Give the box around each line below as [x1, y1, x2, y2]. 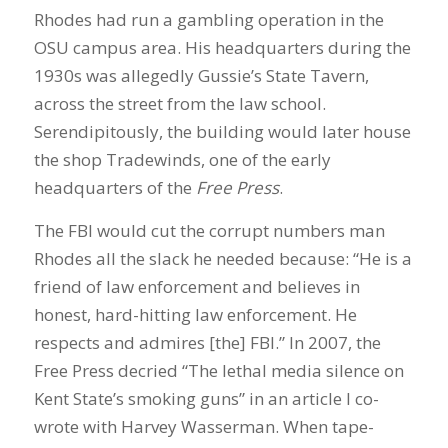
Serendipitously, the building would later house [33, 120, 411, 144]
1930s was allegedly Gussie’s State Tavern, [33, 64, 369, 88]
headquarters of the [33, 176, 196, 200]
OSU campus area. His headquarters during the [33, 36, 411, 60]
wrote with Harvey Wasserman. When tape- [33, 414, 374, 438]
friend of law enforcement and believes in [33, 274, 360, 298]
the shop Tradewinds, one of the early [33, 148, 331, 172]
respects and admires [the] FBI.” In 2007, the [33, 330, 381, 354]
